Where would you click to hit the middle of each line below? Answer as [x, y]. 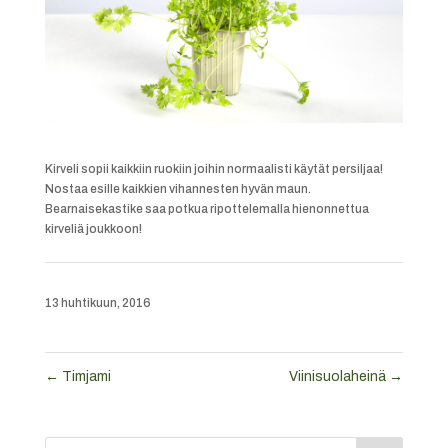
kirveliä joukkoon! [93, 228]
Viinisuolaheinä [339, 376]
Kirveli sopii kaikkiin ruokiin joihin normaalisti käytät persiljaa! [213, 168]
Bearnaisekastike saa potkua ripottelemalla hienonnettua [206, 208]
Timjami [84, 376]
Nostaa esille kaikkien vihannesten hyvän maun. [177, 188]
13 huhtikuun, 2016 [97, 302]
